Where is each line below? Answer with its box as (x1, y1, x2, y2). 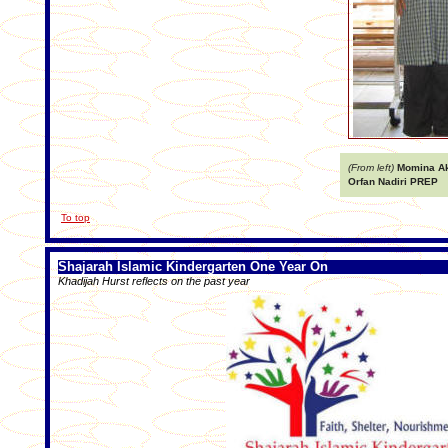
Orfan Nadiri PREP (348, 176, 438, 187)
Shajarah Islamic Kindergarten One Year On (58, 259, 328, 274)
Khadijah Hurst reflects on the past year (58, 275, 259, 287)
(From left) (348, 162, 394, 173)
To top (61, 212, 90, 223)
